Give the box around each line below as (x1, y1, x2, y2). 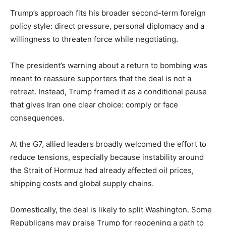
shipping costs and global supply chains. (10, 179, 154, 189)
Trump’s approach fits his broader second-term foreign (10, 8, 206, 18)
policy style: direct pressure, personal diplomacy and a (10, 21, 204, 31)
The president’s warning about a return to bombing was (10, 61, 207, 71)
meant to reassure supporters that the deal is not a (10, 74, 191, 84)
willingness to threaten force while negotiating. (10, 34, 178, 44)
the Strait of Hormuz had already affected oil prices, (10, 165, 194, 176)
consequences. (10, 113, 65, 123)
